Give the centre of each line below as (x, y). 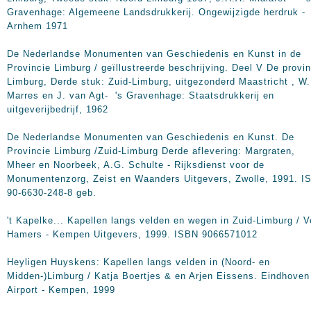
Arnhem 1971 (37, 26)
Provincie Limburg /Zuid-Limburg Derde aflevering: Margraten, (151, 151)
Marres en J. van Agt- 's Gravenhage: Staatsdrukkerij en (141, 95)
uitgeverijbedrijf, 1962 (58, 109)
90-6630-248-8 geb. (52, 193)
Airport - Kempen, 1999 (61, 290)
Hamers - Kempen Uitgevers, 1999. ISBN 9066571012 (132, 234)
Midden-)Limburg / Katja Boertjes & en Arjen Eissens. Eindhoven (158, 276)
